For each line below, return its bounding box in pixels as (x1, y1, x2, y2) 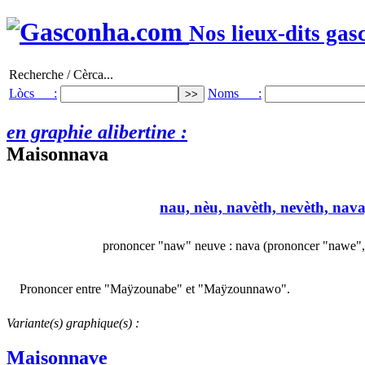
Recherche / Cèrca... (9, 67, 113, 81)
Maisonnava (7, 143, 108, 165)
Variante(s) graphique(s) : (7, 315, 139, 330)
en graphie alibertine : (7, 121, 187, 143)
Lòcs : (9, 86, 57, 100)
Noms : (208, 86, 262, 100)
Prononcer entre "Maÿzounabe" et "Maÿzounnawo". (20, 281, 290, 296)
